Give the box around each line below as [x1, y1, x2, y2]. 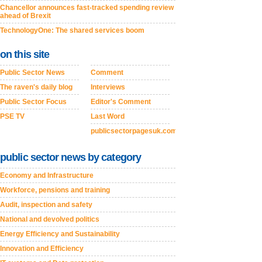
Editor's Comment [91, 98, 151, 106]
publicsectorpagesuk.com [91, 127, 177, 135]
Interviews [91, 83, 125, 91]
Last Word [91, 112, 125, 120]
